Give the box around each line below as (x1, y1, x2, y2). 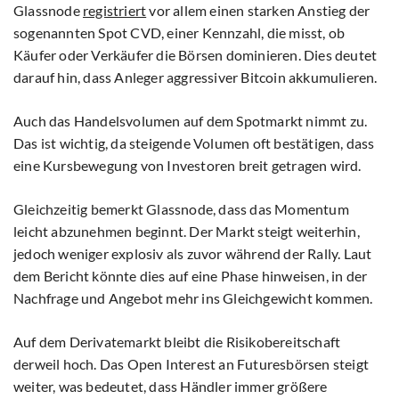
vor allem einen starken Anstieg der (146, 2, 370, 20)
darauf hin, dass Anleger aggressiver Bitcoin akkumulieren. (13, 69, 378, 86)
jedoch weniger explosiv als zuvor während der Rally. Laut (13, 245, 372, 263)
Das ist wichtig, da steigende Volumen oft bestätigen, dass (13, 134, 375, 152)
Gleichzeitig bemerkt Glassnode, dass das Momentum (13, 200, 349, 218)
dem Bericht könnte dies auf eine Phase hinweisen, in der (13, 267, 368, 285)
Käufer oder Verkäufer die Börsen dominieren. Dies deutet (13, 46, 378, 64)
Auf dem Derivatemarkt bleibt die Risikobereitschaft (13, 333, 341, 351)
